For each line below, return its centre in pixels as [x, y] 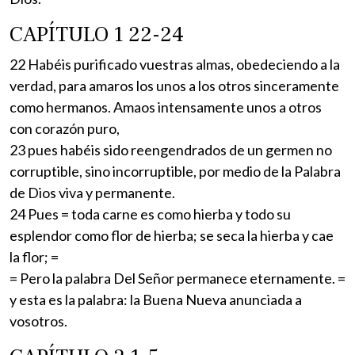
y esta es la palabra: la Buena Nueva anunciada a [156, 299]
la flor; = [34, 256]
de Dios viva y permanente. [92, 192]
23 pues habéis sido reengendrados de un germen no [171, 149]
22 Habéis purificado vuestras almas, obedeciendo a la [175, 64]
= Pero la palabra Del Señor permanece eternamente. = [177, 278]
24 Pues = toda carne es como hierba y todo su [150, 214]
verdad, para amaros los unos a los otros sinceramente [174, 85]
